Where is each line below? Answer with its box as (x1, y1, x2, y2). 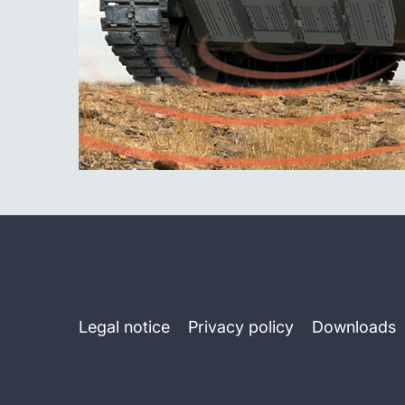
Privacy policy (188, 316, 294, 336)
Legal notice (79, 316, 170, 336)
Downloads (312, 316, 396, 336)
